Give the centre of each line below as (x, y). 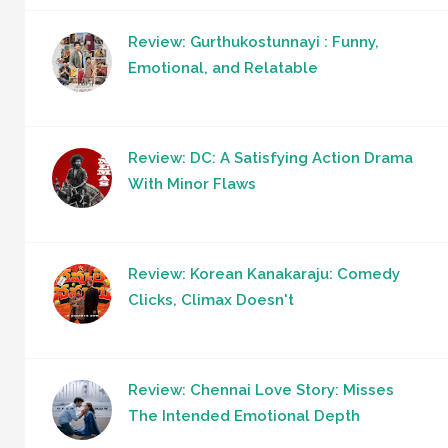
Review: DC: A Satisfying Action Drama (270, 158)
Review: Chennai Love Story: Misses (261, 390)
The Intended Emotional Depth (244, 416)
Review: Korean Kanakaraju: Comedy (264, 274)
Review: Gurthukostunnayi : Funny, (253, 42)
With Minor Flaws (192, 184)
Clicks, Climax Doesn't (211, 300)
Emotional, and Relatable (223, 68)
